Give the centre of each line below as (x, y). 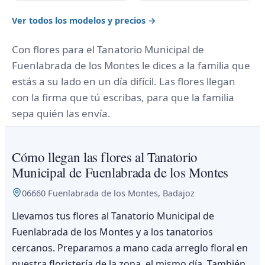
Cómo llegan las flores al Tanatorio (105, 156)
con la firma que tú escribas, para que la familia (123, 97)
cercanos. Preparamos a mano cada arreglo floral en (130, 248)
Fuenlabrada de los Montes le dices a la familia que (131, 65)
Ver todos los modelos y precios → (84, 20)
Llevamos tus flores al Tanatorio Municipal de (113, 216)
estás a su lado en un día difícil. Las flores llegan (124, 81)
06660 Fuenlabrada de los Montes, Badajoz (108, 193)
